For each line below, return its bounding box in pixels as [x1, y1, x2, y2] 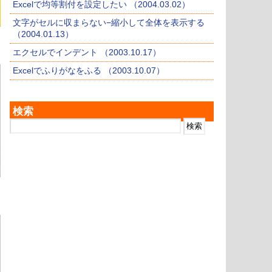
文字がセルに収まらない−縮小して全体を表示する [13, 18, 205, 28]
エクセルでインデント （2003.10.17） [13, 47, 161, 58]
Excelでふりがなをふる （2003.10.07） [13, 66, 165, 76]
